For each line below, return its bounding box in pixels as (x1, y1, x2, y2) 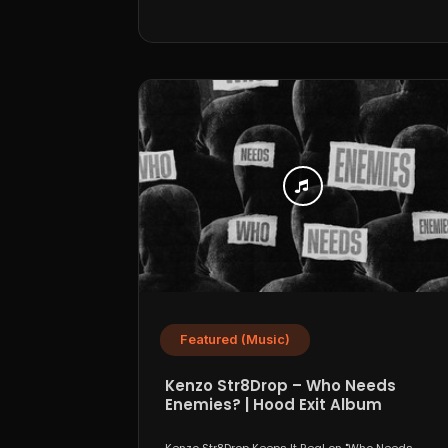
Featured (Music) (180, 332, 290, 348)
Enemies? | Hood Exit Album (165, 394, 382, 416)
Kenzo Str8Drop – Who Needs (165, 375, 396, 397)
